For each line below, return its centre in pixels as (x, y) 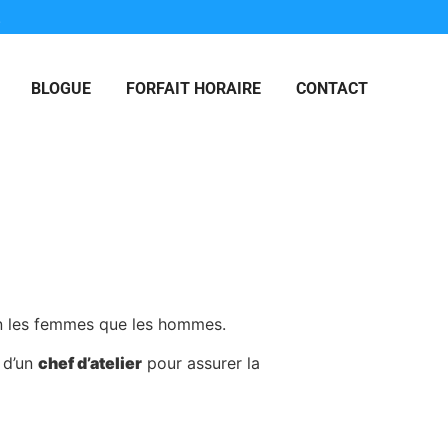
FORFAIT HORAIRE (193, 88)
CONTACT (331, 88)
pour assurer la (201, 362)
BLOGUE (60, 88)
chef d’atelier (90, 362)
